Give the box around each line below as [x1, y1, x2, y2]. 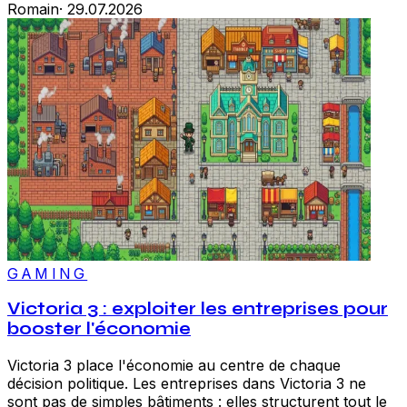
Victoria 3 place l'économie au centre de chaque [7, 356, 341, 375]
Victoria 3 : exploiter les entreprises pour [7, 299, 388, 320]
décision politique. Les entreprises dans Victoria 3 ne [7, 374, 366, 393]
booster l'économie [7, 319, 191, 340]
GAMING [7, 263, 88, 283]
